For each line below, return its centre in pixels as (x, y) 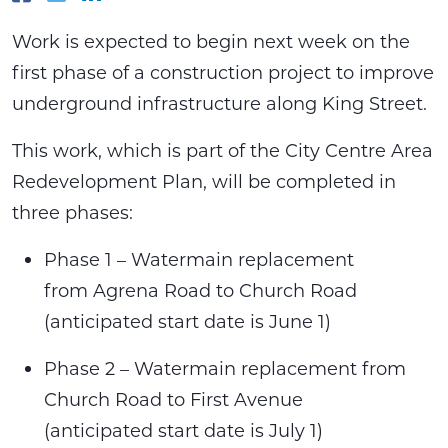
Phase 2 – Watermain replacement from (225, 368)
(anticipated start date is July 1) (183, 430)
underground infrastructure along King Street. (219, 103)
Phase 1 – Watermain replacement (199, 259)
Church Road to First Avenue (173, 399)
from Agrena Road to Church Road (200, 290)
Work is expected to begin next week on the (211, 41)
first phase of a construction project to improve (223, 72)
